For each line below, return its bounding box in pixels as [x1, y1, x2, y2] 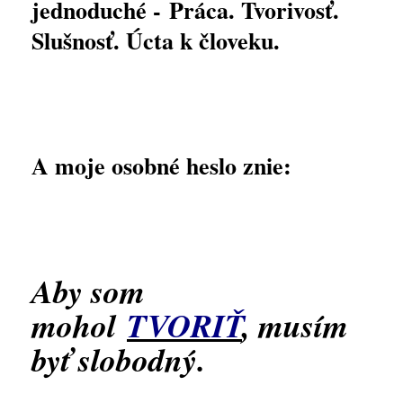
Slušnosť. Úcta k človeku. [31, 23, 280, 58]
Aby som [31, 268, 145, 314]
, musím [242, 302, 348, 348]
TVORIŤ [127, 302, 242, 348]
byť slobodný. [31, 336, 205, 382]
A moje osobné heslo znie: [31, 148, 291, 183]
